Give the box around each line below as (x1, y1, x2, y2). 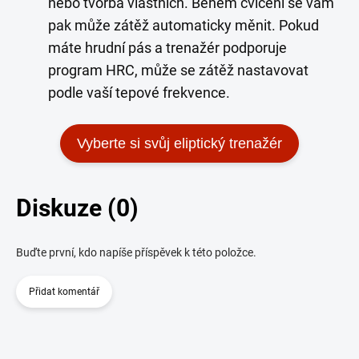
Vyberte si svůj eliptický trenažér (77, 135, 282, 152)
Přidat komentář (29, 286, 99, 298)
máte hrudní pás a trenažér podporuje (48, 39, 287, 57)
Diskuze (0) (16, 194, 139, 223)
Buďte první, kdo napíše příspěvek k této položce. (16, 246, 256, 260)
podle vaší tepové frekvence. (48, 84, 230, 102)
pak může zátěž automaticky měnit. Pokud (48, 17, 319, 34)
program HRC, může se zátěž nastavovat (48, 62, 309, 79)
